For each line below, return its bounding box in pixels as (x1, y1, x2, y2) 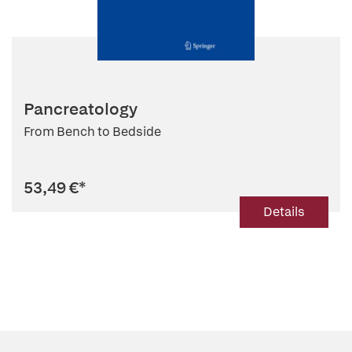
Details (263, 203, 305, 220)
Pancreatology (24, 98, 137, 119)
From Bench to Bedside (24, 123, 161, 140)
